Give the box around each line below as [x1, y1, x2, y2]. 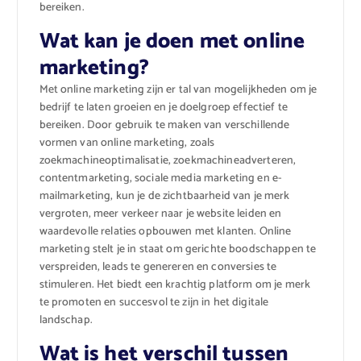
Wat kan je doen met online [39, 24, 305, 60]
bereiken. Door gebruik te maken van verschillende [39, 116, 290, 135]
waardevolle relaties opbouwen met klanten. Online [39, 222, 292, 242]
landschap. [39, 311, 93, 330]
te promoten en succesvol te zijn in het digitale [39, 293, 269, 313]
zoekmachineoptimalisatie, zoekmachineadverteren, [39, 151, 297, 171]
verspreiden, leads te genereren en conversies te [39, 258, 277, 277]
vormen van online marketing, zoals [39, 134, 215, 153]
